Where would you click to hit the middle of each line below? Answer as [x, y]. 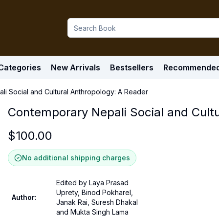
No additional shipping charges [76, 158]
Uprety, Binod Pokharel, [95, 192]
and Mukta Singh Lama [92, 212]
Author [23, 197]
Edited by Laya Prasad [92, 183]
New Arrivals [76, 67]
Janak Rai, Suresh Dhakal [97, 202]
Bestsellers [132, 67]
